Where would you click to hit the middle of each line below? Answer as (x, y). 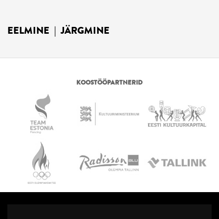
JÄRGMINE (85, 30)
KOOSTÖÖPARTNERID (109, 82)
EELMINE (28, 30)
